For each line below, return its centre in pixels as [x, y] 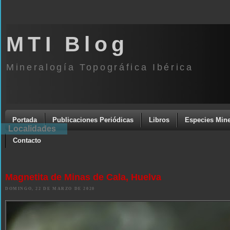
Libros [159, 120]
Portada [25, 120]
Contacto [27, 140]
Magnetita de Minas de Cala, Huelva [83, 177]
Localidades [32, 128]
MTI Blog [68, 44]
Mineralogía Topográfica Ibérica [100, 67]
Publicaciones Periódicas [93, 120]
